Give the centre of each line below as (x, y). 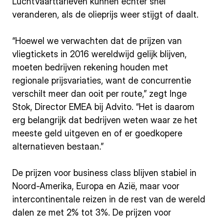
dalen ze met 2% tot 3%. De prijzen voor (92, 212)
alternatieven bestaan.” (58, 146)
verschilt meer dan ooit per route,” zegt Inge (99, 94)
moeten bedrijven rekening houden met (90, 67)
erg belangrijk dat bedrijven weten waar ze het (105, 120)
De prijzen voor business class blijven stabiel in (104, 173)
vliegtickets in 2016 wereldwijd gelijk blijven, (99, 54)
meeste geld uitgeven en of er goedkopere (97, 133)
